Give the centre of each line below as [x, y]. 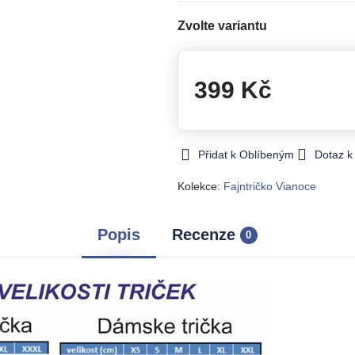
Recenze [203, 235]
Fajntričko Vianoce [269, 186]
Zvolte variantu [222, 26]
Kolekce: [200, 186]
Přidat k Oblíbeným [246, 155]
